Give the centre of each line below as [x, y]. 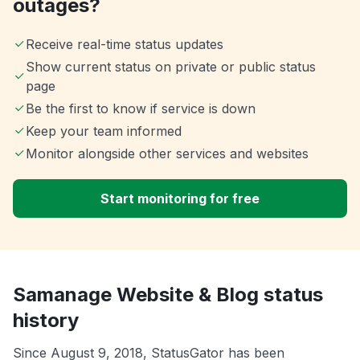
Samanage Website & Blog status [168, 295]
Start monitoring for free [180, 199]
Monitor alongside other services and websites [167, 154]
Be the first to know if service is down [141, 109]
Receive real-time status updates [125, 45]
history [46, 321]
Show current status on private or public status [170, 67]
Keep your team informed [104, 131]
